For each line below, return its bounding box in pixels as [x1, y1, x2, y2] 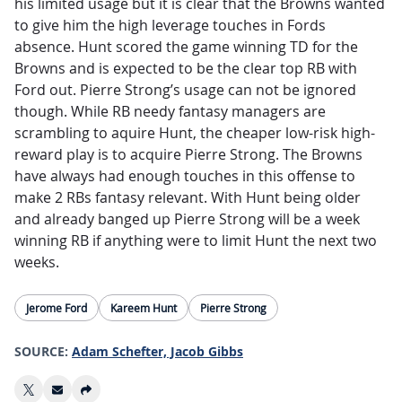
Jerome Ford [26, 301, 87, 316]
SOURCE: [14, 343, 68, 361]
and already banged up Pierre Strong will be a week [14, 209, 360, 230]
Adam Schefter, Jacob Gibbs [72, 343, 243, 361]
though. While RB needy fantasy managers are [14, 101, 326, 122]
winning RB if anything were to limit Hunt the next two [14, 231, 377, 251]
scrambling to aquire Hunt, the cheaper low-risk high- [14, 123, 375, 144]
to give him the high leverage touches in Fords [14, 15, 326, 36]
